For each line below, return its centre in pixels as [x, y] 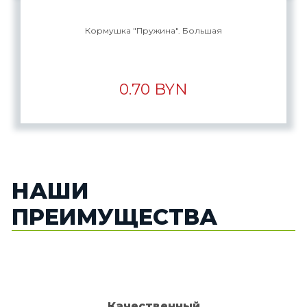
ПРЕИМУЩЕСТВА [114, 217]
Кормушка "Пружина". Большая [153, 30]
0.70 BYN [153, 89]
